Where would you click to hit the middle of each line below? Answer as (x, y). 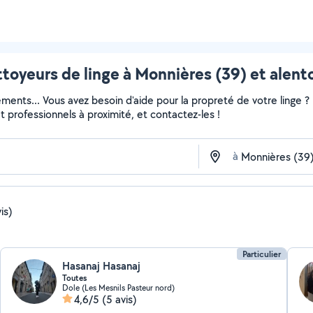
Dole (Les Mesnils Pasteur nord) (119, 287)
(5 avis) (120, 299)
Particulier (261, 254)
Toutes (75, 278)
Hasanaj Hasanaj (102, 266)
